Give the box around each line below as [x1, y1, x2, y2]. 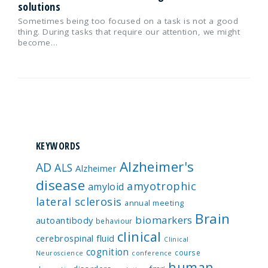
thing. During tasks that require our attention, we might [18, 26, 240, 37]
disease [36, 176, 86, 194]
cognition [86, 245, 129, 258]
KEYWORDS [36, 139, 81, 153]
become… [18, 37, 60, 48]
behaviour [95, 216, 133, 226]
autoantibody [36, 214, 93, 226]
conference [132, 249, 172, 257]
